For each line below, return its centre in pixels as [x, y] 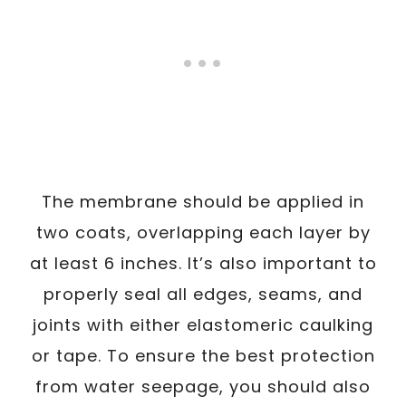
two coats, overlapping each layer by [203, 232]
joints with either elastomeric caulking [203, 324]
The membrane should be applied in [203, 201]
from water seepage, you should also [203, 386]
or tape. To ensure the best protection [203, 355]
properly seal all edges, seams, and [203, 294]
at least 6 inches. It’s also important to [203, 263]
